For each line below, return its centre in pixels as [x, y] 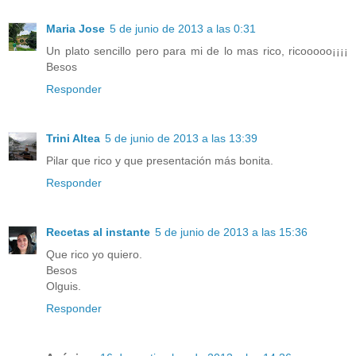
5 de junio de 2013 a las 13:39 [181, 138]
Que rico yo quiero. [94, 254]
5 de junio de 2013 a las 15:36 [231, 232]
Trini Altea [73, 138]
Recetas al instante [98, 232]
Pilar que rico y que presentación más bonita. [160, 160]
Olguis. [64, 286]
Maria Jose [75, 28]
